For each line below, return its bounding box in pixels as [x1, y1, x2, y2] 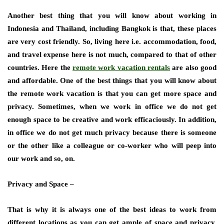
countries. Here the [7, 63, 72, 71]
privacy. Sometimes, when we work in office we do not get [7, 102, 216, 110]
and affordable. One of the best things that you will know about [7, 76, 216, 84]
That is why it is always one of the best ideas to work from [7, 205, 216, 213]
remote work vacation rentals [72, 63, 170, 71]
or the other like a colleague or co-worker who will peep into [7, 141, 216, 149]
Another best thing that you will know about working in [7, 11, 216, 19]
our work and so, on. [7, 154, 75, 162]
